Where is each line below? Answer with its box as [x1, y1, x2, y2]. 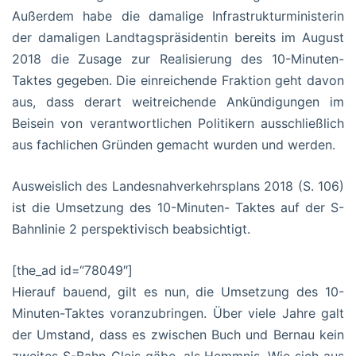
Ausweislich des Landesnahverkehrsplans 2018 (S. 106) [12, 177, 344, 194]
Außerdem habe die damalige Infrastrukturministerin [12, 7, 344, 24]
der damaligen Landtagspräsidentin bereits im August [12, 29, 344, 45]
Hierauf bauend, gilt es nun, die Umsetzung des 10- [12, 283, 344, 300]
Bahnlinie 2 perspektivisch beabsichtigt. [12, 220, 250, 237]
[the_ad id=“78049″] [12, 261, 133, 278]
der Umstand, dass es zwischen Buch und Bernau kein [12, 326, 344, 342]
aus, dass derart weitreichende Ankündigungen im [12, 93, 344, 110]
